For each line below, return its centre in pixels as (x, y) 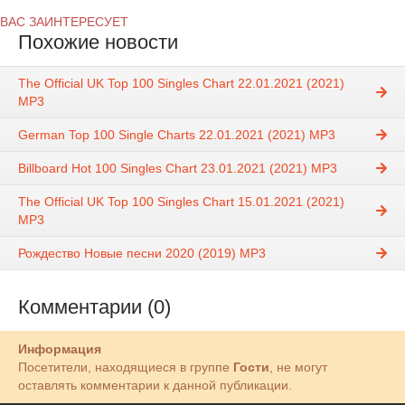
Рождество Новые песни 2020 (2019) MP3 (142, 254)
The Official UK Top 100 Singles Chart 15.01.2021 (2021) (181, 202)
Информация (60, 349)
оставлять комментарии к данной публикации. (155, 386)
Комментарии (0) (94, 307)
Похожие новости (98, 42)
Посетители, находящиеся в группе (126, 367)
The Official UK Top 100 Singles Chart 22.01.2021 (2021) (181, 84)
